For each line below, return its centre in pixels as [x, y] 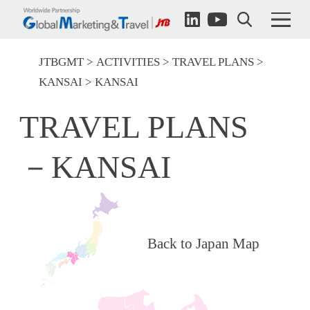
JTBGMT [61, 62]
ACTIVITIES [128, 62]
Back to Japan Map [204, 244]
